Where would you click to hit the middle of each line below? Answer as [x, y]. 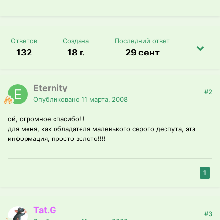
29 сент [142, 53]
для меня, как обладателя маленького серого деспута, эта [102, 129]
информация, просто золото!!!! [57, 139]
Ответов [24, 41]
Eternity [51, 88]
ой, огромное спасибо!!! [46, 119]
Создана [76, 41]
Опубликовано [57, 99]
